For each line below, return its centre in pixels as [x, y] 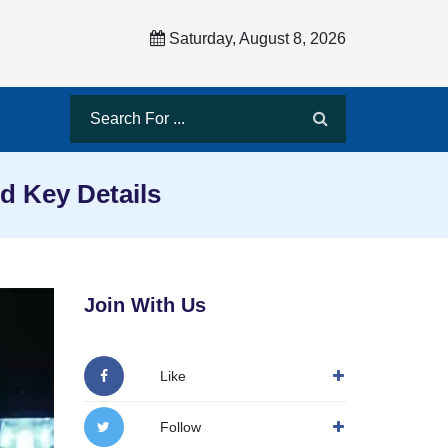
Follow [180, 426]
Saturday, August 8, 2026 [255, 38]
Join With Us [144, 304]
